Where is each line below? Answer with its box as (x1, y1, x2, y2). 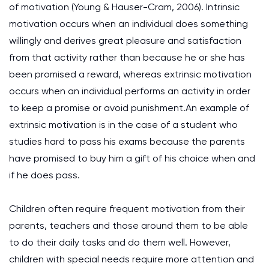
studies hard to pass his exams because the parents (9, 136, 245, 147)
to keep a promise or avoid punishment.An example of (9, 102, 249, 113)
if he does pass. (9, 169, 80, 181)
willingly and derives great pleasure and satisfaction (9, 35, 241, 46)
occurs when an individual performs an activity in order (9, 85, 250, 97)
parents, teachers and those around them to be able (9, 220, 248, 231)
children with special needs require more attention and (9, 253, 254, 265)
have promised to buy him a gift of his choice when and (9, 153, 255, 164)
